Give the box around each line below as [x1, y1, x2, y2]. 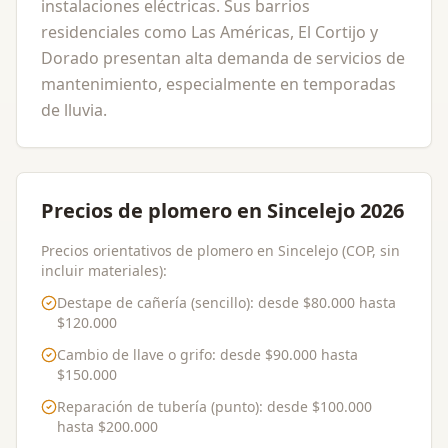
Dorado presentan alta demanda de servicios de [41, 47, 405, 69]
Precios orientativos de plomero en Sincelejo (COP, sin [41, 241, 400, 260]
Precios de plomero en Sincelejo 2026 [41, 197, 404, 224]
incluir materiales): [41, 261, 167, 280]
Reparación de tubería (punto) [57, 397, 259, 416]
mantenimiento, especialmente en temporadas [41, 73, 396, 95]
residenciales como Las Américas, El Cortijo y [41, 21, 378, 43]
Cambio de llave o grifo [57, 345, 212, 364]
